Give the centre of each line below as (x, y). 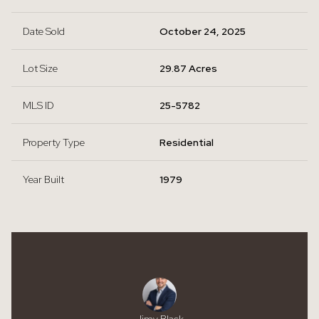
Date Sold (44, 31)
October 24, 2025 (203, 31)
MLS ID (38, 105)
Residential (187, 142)
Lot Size (40, 68)
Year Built (43, 179)
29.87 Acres (188, 68)
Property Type (54, 142)
